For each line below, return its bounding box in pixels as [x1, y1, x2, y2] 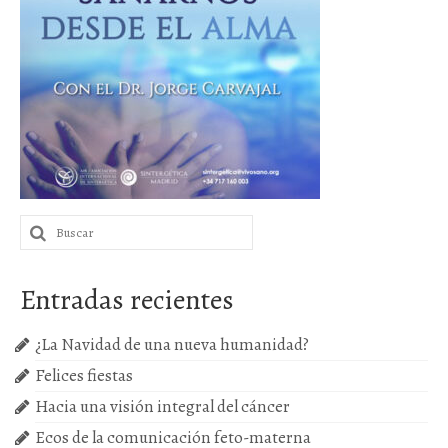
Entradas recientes [20, 280, 234, 319]
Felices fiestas [35, 363, 133, 387]
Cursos [45, 32, 93, 52]
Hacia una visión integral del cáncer [35, 394, 290, 418]
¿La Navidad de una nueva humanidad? [35, 332, 309, 356]
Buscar [19, 212, 72, 236]
